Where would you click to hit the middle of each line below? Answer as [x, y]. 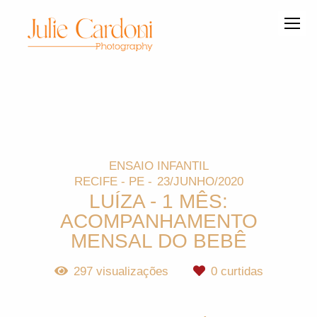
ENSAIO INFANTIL [158, 166]
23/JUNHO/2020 [200, 181]
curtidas [240, 271]
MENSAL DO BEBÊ [158, 240]
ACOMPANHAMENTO [158, 220]
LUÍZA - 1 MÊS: [158, 201]
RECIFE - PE [109, 181]
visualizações [132, 271]
